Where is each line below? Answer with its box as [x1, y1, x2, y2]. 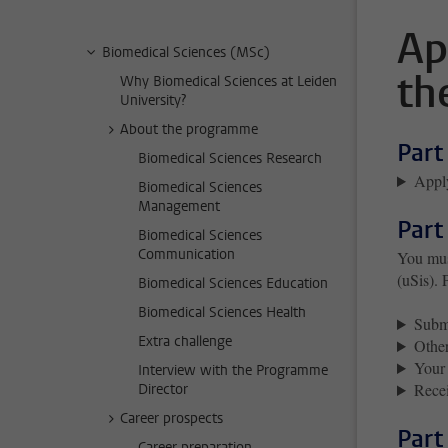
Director [138, 380, 188, 400]
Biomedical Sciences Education [138, 274, 328, 294]
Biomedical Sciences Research [138, 149, 322, 169]
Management [138, 197, 220, 217]
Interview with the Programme [138, 361, 328, 381]
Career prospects [120, 409, 223, 429]
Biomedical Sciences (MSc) [102, 43, 270, 63]
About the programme [120, 120, 258, 140]
